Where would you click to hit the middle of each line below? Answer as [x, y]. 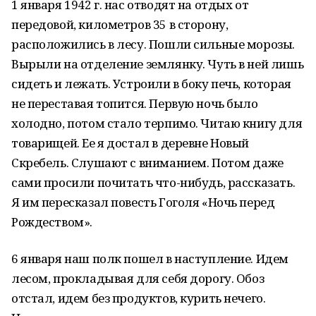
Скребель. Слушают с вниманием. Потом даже [147, 163]
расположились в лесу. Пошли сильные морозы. [153, 44]
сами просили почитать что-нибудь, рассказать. [153, 182]
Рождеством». [52, 222]
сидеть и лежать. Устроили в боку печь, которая [151, 84]
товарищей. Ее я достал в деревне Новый [130, 143]
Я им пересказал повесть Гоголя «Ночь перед [143, 202]
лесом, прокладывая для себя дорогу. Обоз [138, 278]
